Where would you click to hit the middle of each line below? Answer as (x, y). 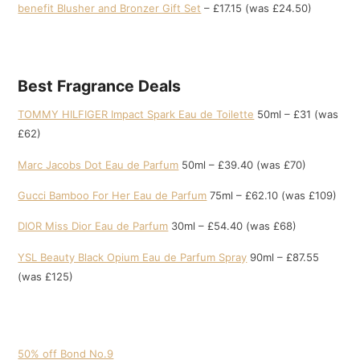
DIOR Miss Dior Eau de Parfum (93, 226)
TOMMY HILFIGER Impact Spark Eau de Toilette (136, 115)
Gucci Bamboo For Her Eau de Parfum (112, 196)
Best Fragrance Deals (100, 86)
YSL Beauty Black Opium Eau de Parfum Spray (133, 257)
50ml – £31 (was (297, 115)
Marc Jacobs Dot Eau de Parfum (98, 164)
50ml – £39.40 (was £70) (243, 164)
